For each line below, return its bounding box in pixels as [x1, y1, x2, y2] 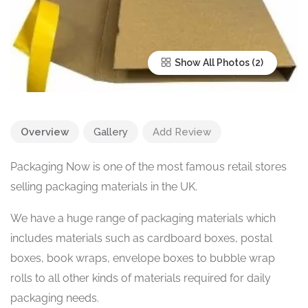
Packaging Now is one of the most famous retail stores [10, 159, 287, 173]
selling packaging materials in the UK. [10, 179, 197, 193]
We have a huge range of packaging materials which [10, 211, 276, 225]
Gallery [93, 125, 128, 138]
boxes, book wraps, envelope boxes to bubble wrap [10, 251, 275, 265]
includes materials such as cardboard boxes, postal [10, 231, 272, 245]
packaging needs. [10, 291, 99, 305]
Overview [21, 125, 69, 138]
